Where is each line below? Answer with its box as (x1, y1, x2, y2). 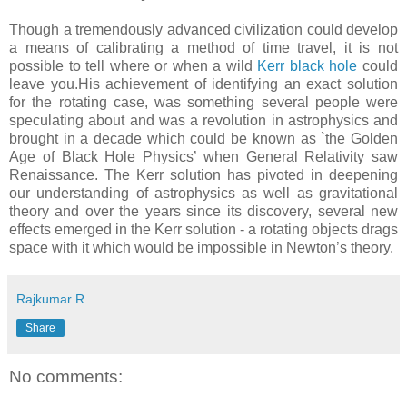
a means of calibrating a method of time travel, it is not (9, 39, 398, 55)
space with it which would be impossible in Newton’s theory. (9, 239, 393, 255)
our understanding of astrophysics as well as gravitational (9, 184, 398, 201)
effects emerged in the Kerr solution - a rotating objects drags (9, 221, 398, 237)
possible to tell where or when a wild (9, 57, 258, 74)
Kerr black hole (257, 57, 358, 74)
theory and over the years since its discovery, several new (9, 203, 398, 219)
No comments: (9, 366, 123, 386)
